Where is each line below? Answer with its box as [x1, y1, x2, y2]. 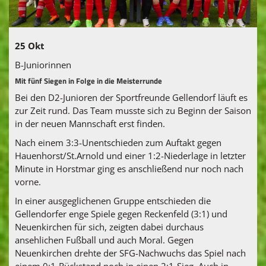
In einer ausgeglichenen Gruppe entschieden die [15, 194, 211, 207]
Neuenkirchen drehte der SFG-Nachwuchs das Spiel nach [15, 246, 246, 259]
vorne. [15, 175, 41, 188]
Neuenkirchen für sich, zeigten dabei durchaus [15, 220, 204, 233]
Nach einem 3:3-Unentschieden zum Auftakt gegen [15, 136, 221, 148]
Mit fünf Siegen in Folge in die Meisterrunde [15, 75, 162, 87]
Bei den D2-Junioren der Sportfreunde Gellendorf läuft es [15, 91, 248, 103]
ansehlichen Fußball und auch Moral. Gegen [15, 233, 194, 246]
